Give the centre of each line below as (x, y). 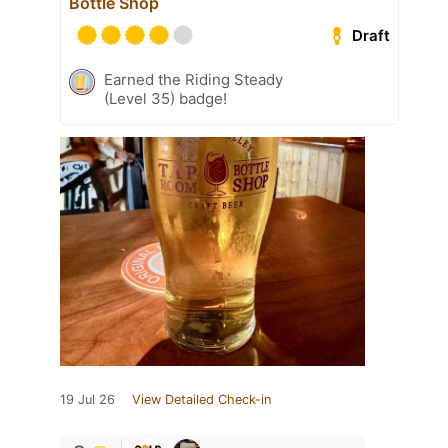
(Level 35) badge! (165, 99)
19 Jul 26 (87, 400)
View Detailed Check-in (201, 400)
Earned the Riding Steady (193, 80)
